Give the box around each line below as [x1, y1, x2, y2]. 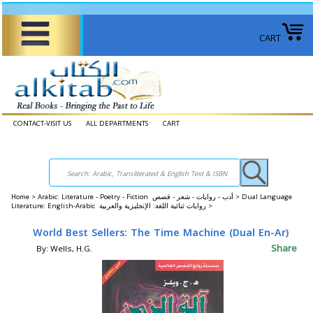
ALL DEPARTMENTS [86, 119, 148, 128]
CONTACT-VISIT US [13, 119, 71, 128]
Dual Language [242, 192, 292, 201]
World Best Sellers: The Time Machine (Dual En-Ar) [33, 224, 289, 242]
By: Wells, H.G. [36, 243, 92, 254]
